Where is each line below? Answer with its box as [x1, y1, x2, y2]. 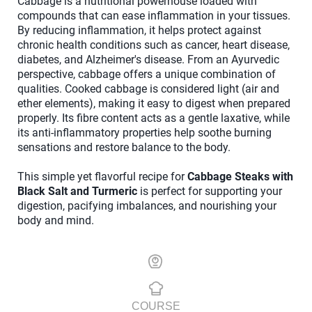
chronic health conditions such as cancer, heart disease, [17, 38, 290, 52]
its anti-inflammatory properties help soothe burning [17, 125, 272, 139]
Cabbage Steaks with [187, 169, 293, 183]
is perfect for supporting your [137, 184, 282, 198]
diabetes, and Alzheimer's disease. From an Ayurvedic [17, 52, 279, 66]
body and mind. [17, 213, 94, 227]
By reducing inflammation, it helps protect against [17, 23, 261, 37]
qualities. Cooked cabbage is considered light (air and [17, 81, 279, 95]
